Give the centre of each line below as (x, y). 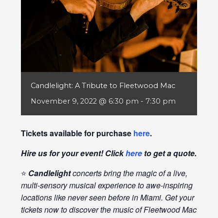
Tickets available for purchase (77, 133)
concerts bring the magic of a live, (129, 173)
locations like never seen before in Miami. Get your (107, 198)
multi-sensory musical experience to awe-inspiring (107, 185)
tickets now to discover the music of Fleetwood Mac (109, 210)
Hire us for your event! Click (73, 153)
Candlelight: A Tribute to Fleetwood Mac (103, 86)
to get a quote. (169, 153)
